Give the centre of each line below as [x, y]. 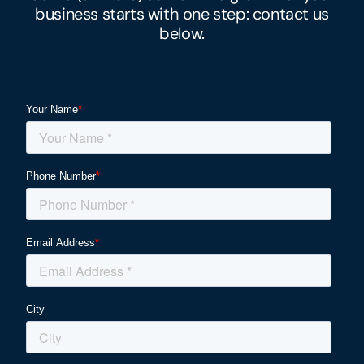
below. [182, 33]
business [67, 13]
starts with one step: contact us [214, 13]
